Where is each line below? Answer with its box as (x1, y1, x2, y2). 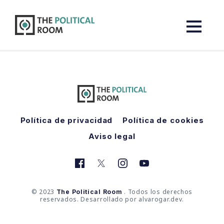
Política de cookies (122, 115, 204, 125)
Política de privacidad (20, 115, 113, 125)
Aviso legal (88, 131, 135, 141)
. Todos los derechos (122, 187, 193, 196)
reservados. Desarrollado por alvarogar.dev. (39, 195, 184, 204)
